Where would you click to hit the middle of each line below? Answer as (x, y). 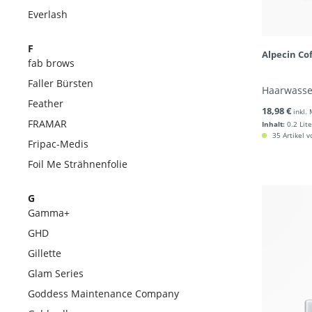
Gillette (45, 253)
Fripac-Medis (58, 144)
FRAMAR (47, 124)
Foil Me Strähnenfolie (78, 164)
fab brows (51, 63)
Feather (46, 103)
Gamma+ (49, 213)
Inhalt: (273, 124)
